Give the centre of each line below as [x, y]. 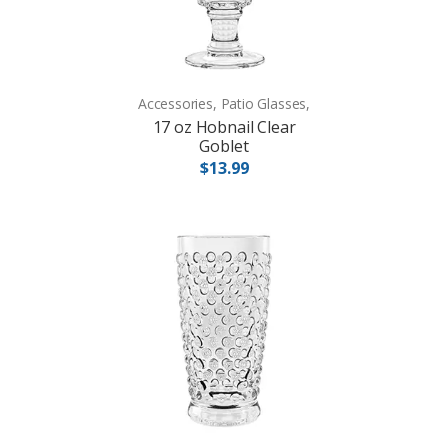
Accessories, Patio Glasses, [224, 104]
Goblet [224, 146]
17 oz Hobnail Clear [224, 127]
